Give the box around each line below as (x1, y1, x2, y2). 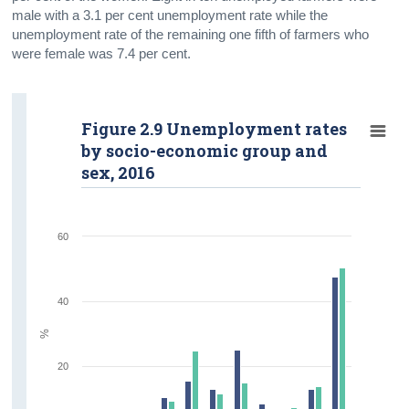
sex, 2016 (81, 161, 156, 184)
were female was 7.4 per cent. (12, 46, 192, 61)
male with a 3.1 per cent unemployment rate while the (12, 7, 329, 23)
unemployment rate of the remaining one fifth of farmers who (12, 26, 370, 42)
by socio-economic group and (81, 139, 329, 162)
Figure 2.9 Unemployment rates (81, 117, 348, 140)
